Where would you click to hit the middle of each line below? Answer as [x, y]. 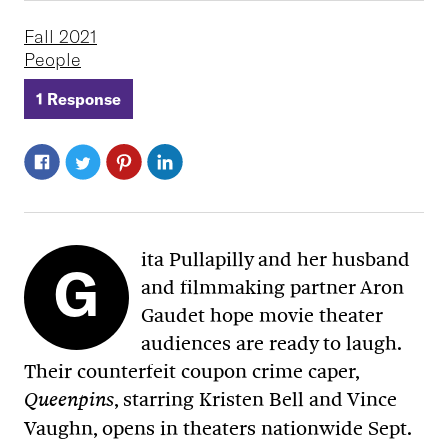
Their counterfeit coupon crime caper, [191, 371]
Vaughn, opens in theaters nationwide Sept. [217, 428]
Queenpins [69, 400]
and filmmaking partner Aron [272, 287]
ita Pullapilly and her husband [275, 259]
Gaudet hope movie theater [262, 315]
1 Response [78, 99]
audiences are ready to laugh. [271, 343]
